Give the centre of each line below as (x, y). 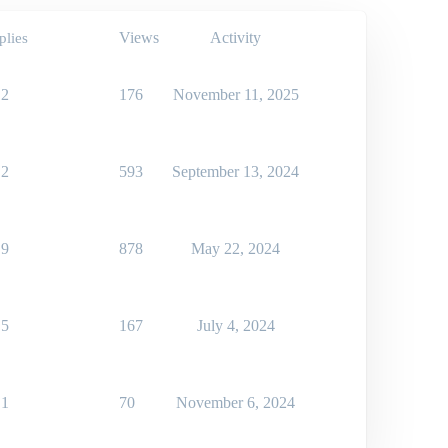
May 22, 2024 (235, 249)
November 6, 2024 (235, 403)
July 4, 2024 (235, 326)
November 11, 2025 (235, 95)
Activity (235, 38)
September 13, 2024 (235, 172)
